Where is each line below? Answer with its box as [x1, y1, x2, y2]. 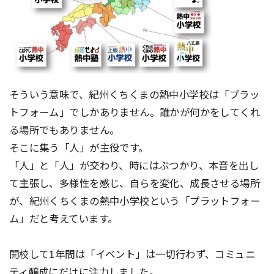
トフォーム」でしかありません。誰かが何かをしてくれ [9, 107, 261, 119]
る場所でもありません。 [9, 125, 120, 136]
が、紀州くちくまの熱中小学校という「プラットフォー [9, 196, 261, 207]
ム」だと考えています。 [9, 213, 118, 225]
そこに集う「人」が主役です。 [9, 143, 149, 154]
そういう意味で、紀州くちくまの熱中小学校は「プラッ [9, 89, 260, 101]
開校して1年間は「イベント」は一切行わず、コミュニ [9, 249, 256, 261]
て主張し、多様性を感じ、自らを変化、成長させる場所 [9, 178, 261, 190]
